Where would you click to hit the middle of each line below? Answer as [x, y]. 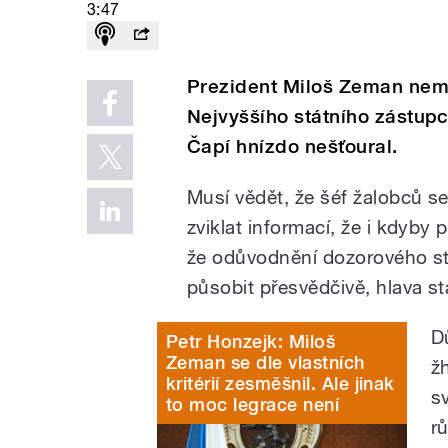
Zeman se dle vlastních [265, 362]
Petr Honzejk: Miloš [251, 341]
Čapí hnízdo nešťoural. [292, 146]
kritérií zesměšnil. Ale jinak [280, 383]
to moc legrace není [253, 404]
